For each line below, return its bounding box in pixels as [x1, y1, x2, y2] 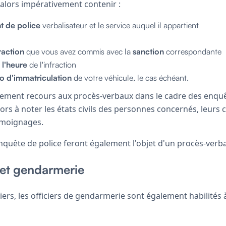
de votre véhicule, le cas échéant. [72, 72, 189, 83]
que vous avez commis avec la [24, 46, 133, 56]
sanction [133, 46, 164, 56]
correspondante [164, 46, 221, 56]
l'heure [2, 59, 27, 70]
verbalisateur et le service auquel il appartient [40, 20, 199, 30]
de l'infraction [27, 59, 76, 70]
